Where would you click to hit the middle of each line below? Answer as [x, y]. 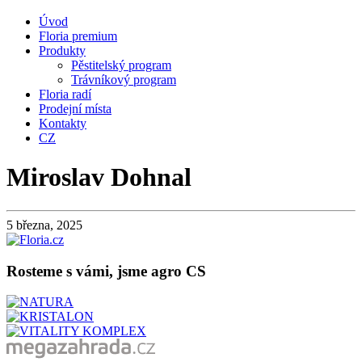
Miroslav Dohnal [99, 177]
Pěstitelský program [121, 65]
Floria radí [65, 94]
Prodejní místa [75, 109]
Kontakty [63, 123]
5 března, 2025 [44, 225]
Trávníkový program [124, 80]
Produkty [62, 51]
